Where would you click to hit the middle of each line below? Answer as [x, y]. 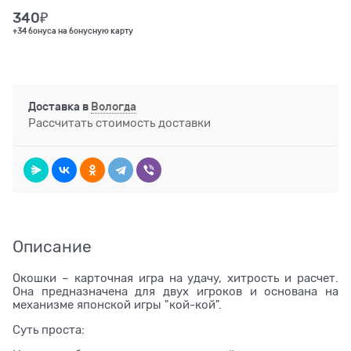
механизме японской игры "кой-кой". [117, 305]
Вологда [114, 107]
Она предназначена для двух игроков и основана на [175, 292]
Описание [52, 247]
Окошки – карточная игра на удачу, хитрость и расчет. [175, 279]
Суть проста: [49, 330]
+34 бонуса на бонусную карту [73, 31]
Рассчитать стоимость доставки [119, 123]
